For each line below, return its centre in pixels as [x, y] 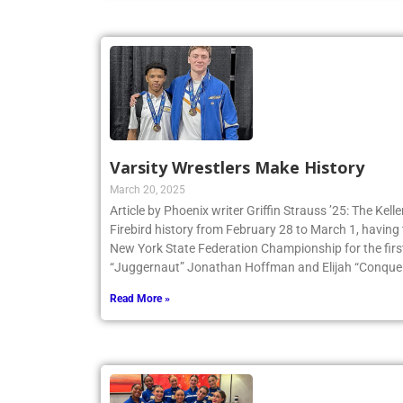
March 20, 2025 [148, 190]
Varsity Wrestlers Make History [237, 168]
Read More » [140, 299]
